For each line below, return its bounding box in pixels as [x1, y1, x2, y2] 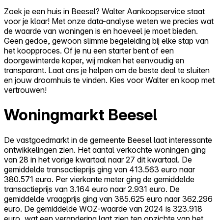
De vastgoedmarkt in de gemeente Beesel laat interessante [4, 135, 212, 145]
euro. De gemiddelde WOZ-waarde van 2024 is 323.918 [4, 203, 202, 214]
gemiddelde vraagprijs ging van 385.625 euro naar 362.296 [4, 193, 213, 204]
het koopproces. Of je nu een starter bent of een [4, 45, 174, 55]
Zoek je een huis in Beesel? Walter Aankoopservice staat [4, 6, 205, 16]
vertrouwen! [4, 84, 47, 95]
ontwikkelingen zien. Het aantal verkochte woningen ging [4, 144, 206, 155]
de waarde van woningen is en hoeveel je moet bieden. [4, 26, 198, 36]
